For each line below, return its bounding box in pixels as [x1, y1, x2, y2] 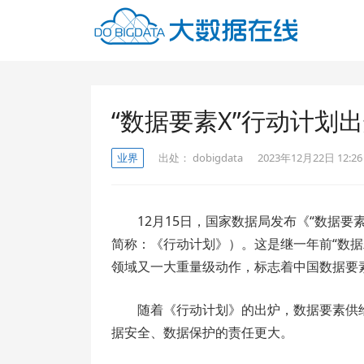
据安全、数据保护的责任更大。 [111, 323, 293, 341]
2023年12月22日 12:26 [258, 150, 362, 165]
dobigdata [193, 150, 243, 165]
